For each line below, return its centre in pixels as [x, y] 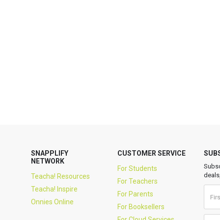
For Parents [135, 194]
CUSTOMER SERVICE [151, 153]
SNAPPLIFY [50, 153]
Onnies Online [53, 202]
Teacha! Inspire [55, 189]
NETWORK [48, 161]
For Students [137, 168]
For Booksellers [141, 207]
